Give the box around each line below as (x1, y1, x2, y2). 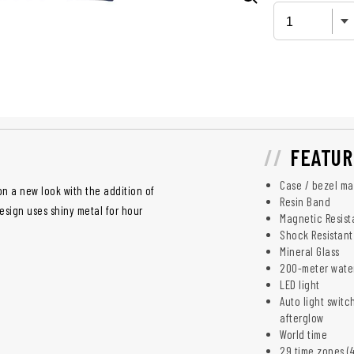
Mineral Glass (280, 243, 340, 258)
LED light (280, 277, 320, 292)
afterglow (280, 310, 324, 325)
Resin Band (280, 194, 330, 209)
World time (280, 326, 327, 341)
